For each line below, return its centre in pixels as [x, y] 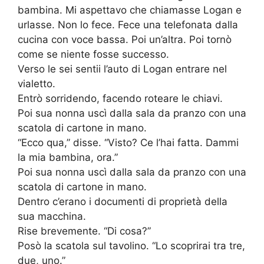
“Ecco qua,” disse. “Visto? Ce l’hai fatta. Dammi [128, 143]
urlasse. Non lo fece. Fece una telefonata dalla [128, 25]
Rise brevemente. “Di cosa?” [84, 231]
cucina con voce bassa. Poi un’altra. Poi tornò [125, 40]
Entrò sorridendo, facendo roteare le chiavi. [120, 99]
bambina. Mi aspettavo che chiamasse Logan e [130, 10]
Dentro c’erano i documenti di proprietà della [123, 202]
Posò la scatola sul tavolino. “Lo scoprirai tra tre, [131, 246]
